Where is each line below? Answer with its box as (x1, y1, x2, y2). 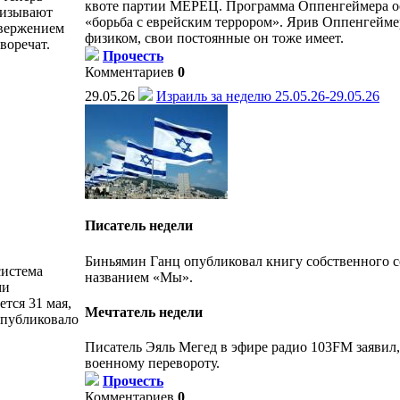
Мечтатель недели (85, 304, 203, 320)
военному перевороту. (85, 355, 220, 371)
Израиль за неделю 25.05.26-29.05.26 (156, 88, 379, 104)
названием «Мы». (85, 269, 193, 285)
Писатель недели (85, 218, 193, 234)
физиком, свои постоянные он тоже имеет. (85, 30, 344, 46)
